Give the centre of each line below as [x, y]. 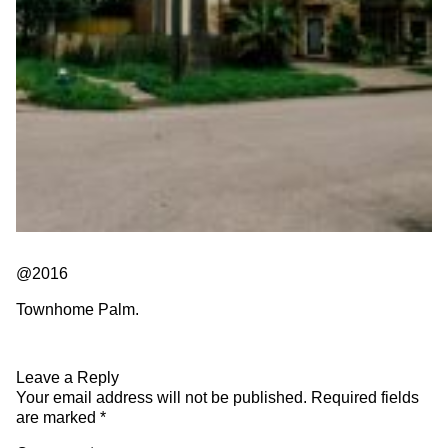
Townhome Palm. [77, 309]
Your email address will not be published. [161, 397]
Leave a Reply [67, 377]
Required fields [365, 397]
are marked [58, 417]
